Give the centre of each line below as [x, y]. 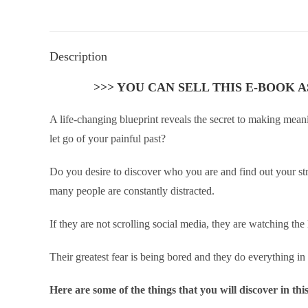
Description [78, 56]
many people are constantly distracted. [132, 191]
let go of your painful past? [108, 139]
